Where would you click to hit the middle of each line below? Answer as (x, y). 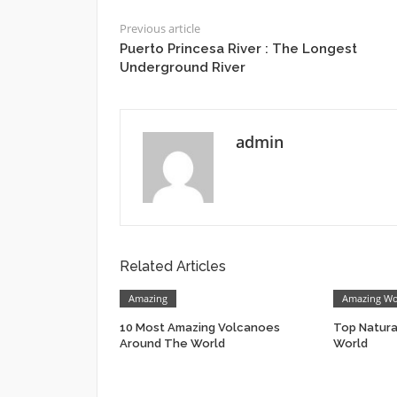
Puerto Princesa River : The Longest (238, 48)
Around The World (172, 343)
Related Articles (172, 266)
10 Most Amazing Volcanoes (199, 327)
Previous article (160, 28)
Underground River (182, 67)
